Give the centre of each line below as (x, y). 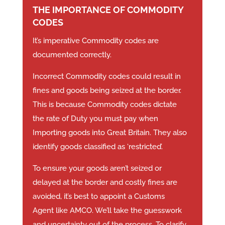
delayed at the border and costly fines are (105, 183)
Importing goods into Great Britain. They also (109, 133)
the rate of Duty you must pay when (95, 119)
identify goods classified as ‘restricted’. (97, 147)
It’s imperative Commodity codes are (95, 41)
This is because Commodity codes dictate (104, 105)
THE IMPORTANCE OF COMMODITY (108, 10)
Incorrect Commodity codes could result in (106, 77)
